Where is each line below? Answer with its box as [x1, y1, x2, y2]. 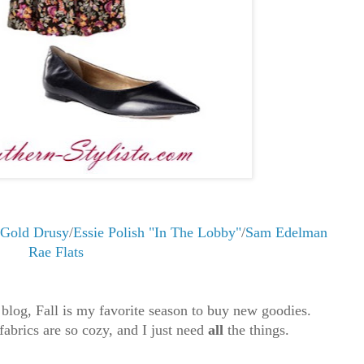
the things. [227, 322, 289, 339]
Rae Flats [28, 244, 84, 261]
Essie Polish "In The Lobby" [72, 224, 241, 241]
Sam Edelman [245, 224, 327, 241]
